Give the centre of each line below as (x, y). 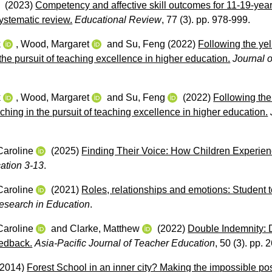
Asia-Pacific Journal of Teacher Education (125, 243)
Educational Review (118, 19)
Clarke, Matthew (105, 228)
